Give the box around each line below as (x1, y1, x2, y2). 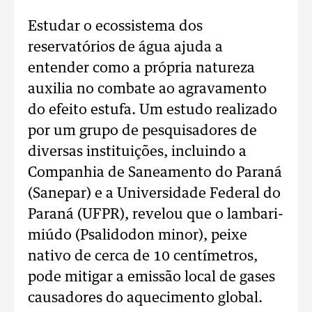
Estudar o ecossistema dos (28, 19, 203, 33)
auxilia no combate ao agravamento (28, 82, 267, 96)
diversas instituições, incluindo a (28, 145, 247, 159)
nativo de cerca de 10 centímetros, (28, 249, 258, 263)
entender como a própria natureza (28, 61, 255, 75)
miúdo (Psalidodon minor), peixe (28, 228, 247, 242)
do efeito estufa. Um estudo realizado (28, 103, 277, 117)
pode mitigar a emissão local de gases (28, 270, 275, 284)
